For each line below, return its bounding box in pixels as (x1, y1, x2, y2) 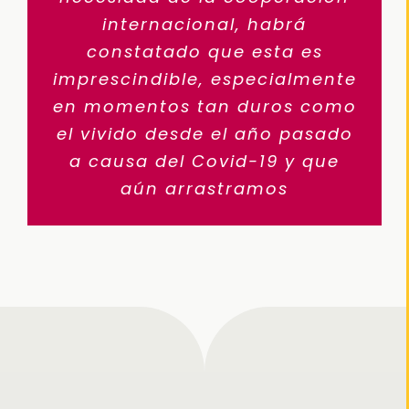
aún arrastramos (121, 177, 288, 201)
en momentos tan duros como (52, 95, 357, 119)
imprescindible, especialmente (52, 68, 357, 91)
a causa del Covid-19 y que (69, 150, 340, 173)
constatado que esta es (86, 40, 323, 64)
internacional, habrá (102, 13, 307, 37)
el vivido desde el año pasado (56, 122, 353, 146)
